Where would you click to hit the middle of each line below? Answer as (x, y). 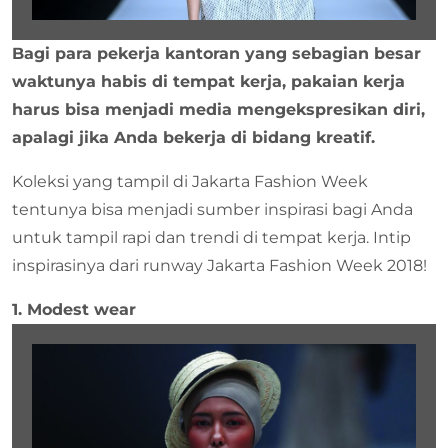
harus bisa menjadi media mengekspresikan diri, (218, 109)
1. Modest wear (74, 309)
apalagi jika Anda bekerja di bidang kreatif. (193, 137)
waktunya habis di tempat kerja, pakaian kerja (208, 81)
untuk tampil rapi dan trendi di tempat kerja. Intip (211, 237)
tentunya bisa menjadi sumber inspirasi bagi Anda (212, 209)
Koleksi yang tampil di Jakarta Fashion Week (190, 181)
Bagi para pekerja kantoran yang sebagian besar (216, 53)
